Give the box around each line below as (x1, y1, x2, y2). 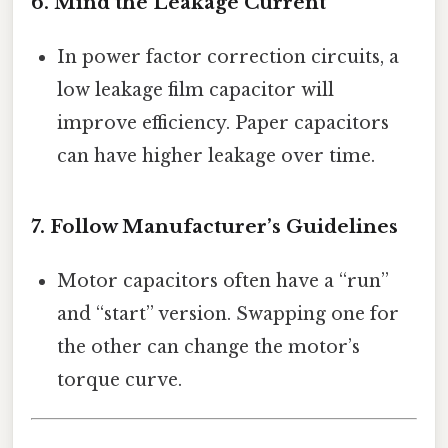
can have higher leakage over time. (57, 144, 376, 167)
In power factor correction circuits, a (57, 45, 400, 68)
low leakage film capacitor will (57, 78, 335, 101)
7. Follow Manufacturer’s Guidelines (31, 214, 398, 238)
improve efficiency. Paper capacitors (57, 111, 390, 134)
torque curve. (57, 368, 183, 391)
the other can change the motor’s (57, 335, 361, 358)
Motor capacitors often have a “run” (57, 269, 390, 292)
